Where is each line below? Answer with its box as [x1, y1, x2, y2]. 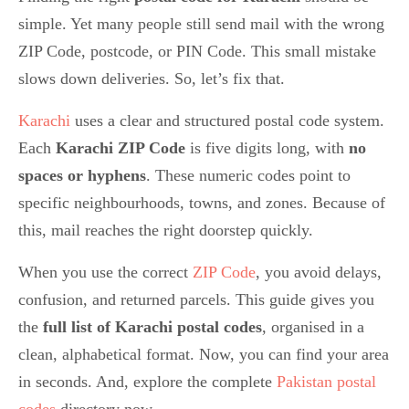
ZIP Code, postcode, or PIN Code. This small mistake [18, 41, 376, 60]
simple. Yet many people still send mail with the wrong [18, 14, 384, 33]
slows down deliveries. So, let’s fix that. [18, 68, 285, 88]
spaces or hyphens [18, 165, 146, 184]
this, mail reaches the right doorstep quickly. [18, 220, 313, 239]
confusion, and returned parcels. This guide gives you [18, 289, 374, 309]
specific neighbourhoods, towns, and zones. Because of [18, 193, 385, 212]
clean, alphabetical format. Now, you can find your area [18, 344, 389, 363]
